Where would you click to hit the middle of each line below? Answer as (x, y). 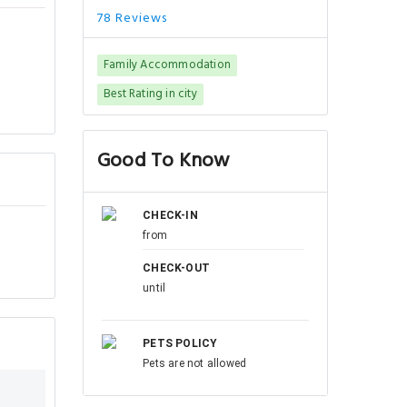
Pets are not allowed (195, 363)
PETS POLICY (180, 343)
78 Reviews (132, 19)
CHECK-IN (170, 215)
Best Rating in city (150, 94)
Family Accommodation (167, 65)
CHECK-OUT (176, 268)
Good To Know (164, 161)
